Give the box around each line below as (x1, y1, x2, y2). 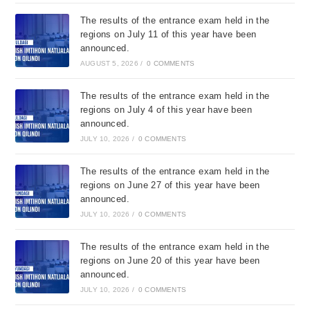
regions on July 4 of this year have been (80, 104, 252, 115)
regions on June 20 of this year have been (80, 255, 260, 266)
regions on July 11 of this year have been (80, 28, 257, 39)
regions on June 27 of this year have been (80, 179, 260, 190)
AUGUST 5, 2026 (80, 59, 138, 67)
